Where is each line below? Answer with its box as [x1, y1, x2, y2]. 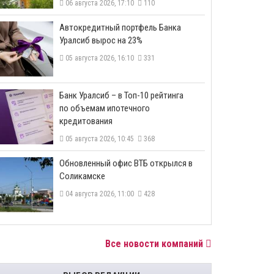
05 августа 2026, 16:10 [64, 54, 138, 62]
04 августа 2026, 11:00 [64, 190, 138, 198]
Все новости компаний [105, 238, 206, 250]
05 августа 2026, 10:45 [64, 135, 138, 143]
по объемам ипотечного [59, 103, 150, 114]
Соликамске [59, 171, 105, 182]
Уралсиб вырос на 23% [59, 35, 143, 46]
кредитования [59, 116, 113, 127]
